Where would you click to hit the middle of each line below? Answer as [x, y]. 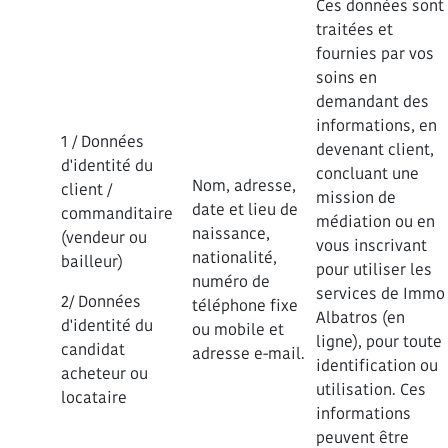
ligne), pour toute [379, 341]
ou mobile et [238, 329]
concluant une [367, 173]
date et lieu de [245, 209]
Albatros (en [360, 317]
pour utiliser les [374, 269]
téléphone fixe [245, 305]
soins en [346, 77]
